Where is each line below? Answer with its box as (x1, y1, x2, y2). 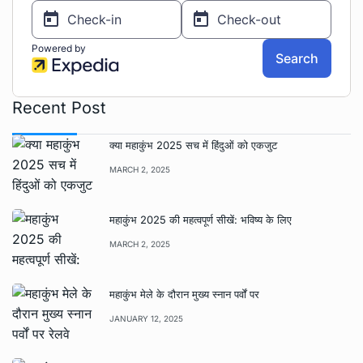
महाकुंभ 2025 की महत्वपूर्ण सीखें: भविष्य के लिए (109, 213, 292, 227)
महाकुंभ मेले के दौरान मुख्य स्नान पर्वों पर (109, 288, 259, 301)
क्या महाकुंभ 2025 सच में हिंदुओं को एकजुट (109, 139, 277, 152)
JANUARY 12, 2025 (109, 314, 183, 324)
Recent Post (12, 98, 106, 118)
